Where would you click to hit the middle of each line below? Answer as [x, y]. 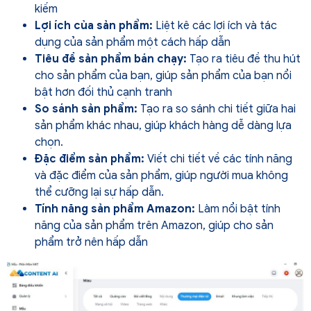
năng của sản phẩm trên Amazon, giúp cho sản [154, 225]
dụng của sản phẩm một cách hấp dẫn [133, 42]
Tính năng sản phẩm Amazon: [116, 209]
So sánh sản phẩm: [87, 109]
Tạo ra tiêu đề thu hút [244, 59]
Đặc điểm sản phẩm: [91, 159]
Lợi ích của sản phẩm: [95, 25]
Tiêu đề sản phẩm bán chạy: [111, 59]
